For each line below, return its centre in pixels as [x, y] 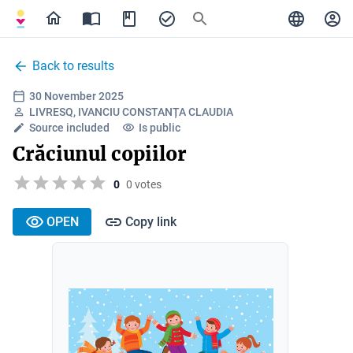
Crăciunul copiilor [100, 154]
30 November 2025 [76, 96]
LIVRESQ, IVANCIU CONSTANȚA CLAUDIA [131, 112]
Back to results [73, 66]
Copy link [151, 221]
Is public [160, 128]
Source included [69, 128]
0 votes [144, 184]
